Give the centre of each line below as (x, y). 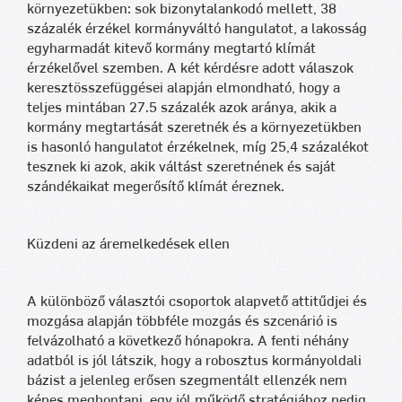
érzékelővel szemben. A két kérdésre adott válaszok (190, 68)
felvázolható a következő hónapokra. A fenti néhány (188, 341)
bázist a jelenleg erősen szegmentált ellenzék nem (187, 380)
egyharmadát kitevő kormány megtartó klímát (171, 48)
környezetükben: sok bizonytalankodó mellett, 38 (182, 9)
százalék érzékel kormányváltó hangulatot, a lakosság (197, 29)
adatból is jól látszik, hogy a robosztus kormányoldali (194, 361)
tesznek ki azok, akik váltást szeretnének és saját (181, 167)
